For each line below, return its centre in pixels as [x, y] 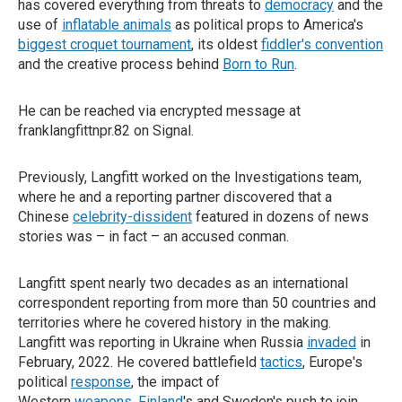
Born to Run [258, 64]
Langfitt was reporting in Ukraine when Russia [162, 342]
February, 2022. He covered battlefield [139, 362]
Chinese [45, 217]
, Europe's [332, 362]
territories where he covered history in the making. [175, 323]
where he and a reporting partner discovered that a [175, 197]
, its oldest [226, 44]
